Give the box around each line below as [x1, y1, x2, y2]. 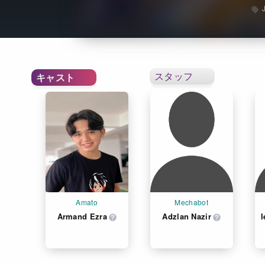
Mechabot [174, 197, 208, 208]
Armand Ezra [57, 211, 108, 222]
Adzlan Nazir [162, 211, 212, 222]
